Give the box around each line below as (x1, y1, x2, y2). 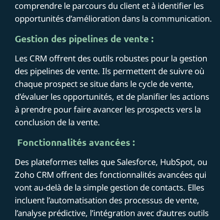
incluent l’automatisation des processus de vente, (15, 194, 200, 206)
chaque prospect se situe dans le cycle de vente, (15, 78, 194, 89)
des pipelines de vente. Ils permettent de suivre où (15, 65, 205, 77)
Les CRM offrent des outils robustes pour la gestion (15, 52, 208, 64)
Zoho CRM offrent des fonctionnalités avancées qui (15, 168, 207, 180)
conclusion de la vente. (15, 116, 101, 128)
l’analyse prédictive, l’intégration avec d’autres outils (15, 207, 209, 219)
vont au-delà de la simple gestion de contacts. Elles (15, 181, 205, 193)
